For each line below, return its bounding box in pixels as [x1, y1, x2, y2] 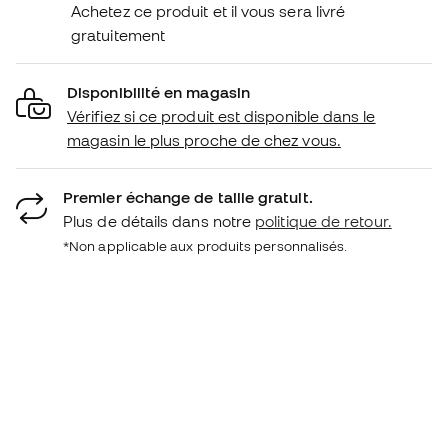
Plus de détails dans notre [63, 211, 256, 230]
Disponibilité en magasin [67, 82, 250, 101]
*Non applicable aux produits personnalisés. [63, 237, 348, 254]
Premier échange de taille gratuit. [63, 187, 313, 206]
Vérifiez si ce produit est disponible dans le [67, 106, 376, 125]
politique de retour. [255, 211, 392, 230]
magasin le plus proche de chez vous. [67, 130, 341, 149]
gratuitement [71, 25, 166, 44]
